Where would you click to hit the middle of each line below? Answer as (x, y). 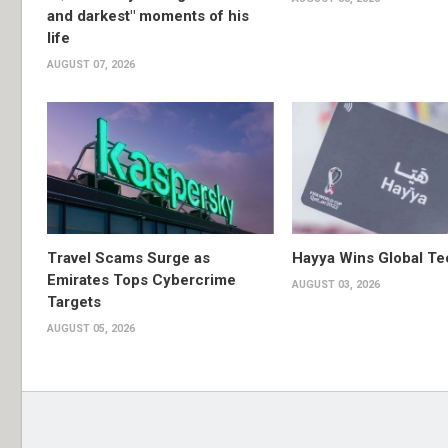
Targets (74, 301)
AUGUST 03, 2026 (335, 284)
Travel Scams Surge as (128, 257)
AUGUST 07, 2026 (91, 65)
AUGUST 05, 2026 (91, 328)
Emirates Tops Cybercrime (141, 279)
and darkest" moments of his (148, 16)
